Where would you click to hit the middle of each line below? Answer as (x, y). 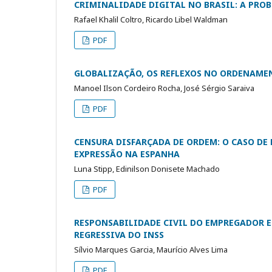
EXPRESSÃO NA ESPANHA (127, 154)
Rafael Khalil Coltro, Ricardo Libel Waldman (151, 19)
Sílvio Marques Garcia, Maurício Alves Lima (151, 249)
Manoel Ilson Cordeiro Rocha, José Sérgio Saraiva (164, 88)
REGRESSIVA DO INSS (119, 234)
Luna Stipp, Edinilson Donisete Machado (147, 168)
